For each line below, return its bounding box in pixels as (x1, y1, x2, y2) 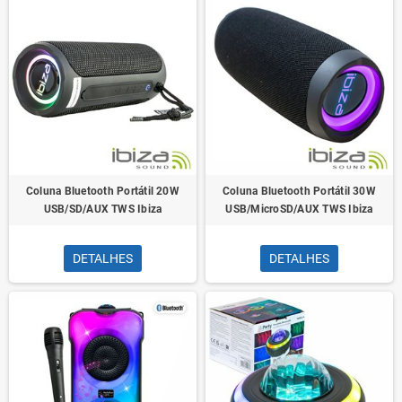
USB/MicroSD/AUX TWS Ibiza (225, 203, 373, 215)
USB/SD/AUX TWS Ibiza (43, 203, 162, 215)
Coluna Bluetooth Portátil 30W (223, 185, 376, 197)
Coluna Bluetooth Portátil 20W (26, 185, 179, 197)
